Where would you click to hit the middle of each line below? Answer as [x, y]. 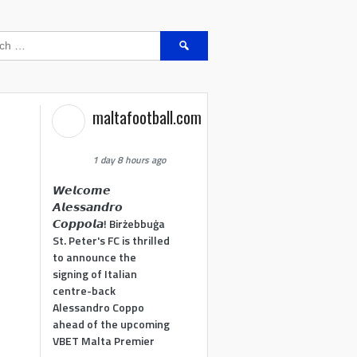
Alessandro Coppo [99, 307]
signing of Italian [95, 273]
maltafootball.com [147, 117]
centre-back [84, 290]
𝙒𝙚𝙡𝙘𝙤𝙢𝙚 [82, 190]
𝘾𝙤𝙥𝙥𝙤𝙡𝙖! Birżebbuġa [109, 223]
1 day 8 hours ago [129, 160]
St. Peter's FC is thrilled [112, 240]
